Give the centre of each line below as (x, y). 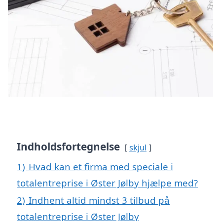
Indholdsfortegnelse (68, 147)
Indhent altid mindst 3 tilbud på (99, 200)
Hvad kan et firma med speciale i (101, 167)
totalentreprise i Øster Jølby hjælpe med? (107, 183)
